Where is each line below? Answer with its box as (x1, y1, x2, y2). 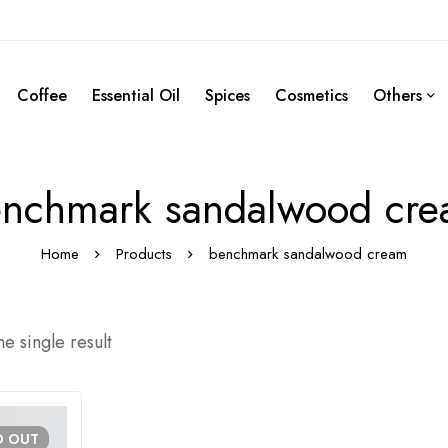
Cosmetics (275, 83, 348, 107)
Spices (205, 83, 250, 107)
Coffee (17, 83, 67, 107)
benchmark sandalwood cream (209, 242, 407, 265)
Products (116, 242, 172, 265)
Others (373, 83, 422, 107)
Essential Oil (92, 83, 180, 107)
